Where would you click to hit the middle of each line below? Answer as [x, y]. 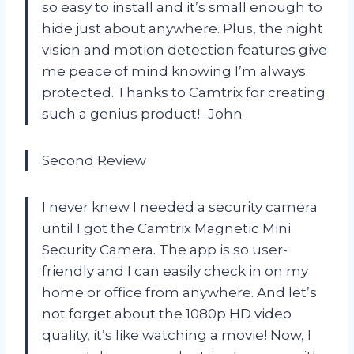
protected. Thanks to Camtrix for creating [184, 92]
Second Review [94, 160]
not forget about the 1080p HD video [167, 313]
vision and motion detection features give [185, 49]
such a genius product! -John [142, 113]
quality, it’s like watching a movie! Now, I [177, 335]
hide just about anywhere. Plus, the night [183, 28]
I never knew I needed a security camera [180, 207]
